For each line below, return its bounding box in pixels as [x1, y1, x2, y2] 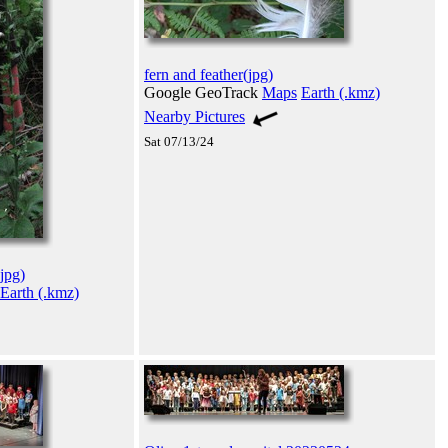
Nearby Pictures [144, 107, 245, 125]
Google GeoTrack [144, 83, 262, 101]
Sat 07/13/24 [144, 133, 214, 149]
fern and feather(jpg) [144, 65, 273, 83]
